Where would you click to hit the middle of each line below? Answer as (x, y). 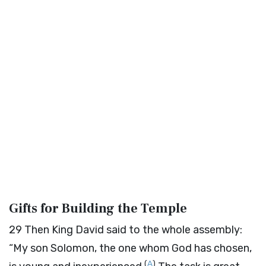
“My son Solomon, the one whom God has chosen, (130, 248)
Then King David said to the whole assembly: (133, 230)
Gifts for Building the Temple (98, 208)
